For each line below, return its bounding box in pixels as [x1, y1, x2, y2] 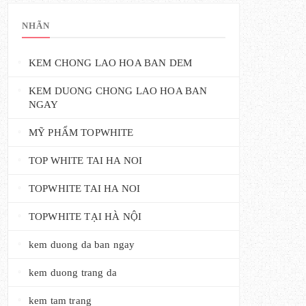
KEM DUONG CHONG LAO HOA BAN [29, 85, 208, 96]
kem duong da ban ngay [29, 239, 135, 250]
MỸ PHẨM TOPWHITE [29, 127, 134, 138]
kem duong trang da [29, 267, 117, 278]
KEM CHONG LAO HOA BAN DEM [29, 57, 192, 68]
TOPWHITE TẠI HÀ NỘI [29, 211, 142, 222]
